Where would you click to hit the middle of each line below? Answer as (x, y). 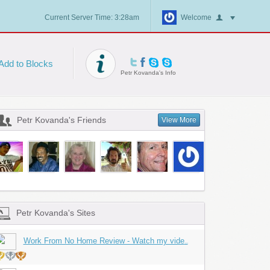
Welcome (196, 17)
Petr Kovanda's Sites (55, 213)
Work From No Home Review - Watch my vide (104, 241)
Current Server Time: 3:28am (92, 17)
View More (179, 120)
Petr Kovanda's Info (148, 73)
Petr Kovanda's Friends (61, 120)
